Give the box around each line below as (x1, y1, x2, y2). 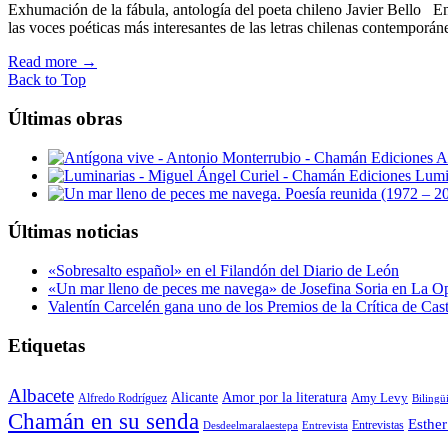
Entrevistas (352, 417, 404, 432)
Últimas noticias (8, 221, 138, 243)
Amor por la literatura (222, 389, 347, 405)
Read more (8, 53, 77, 71)
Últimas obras (8, 107, 122, 129)
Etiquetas (8, 334, 85, 356)
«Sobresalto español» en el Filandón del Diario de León (48, 262, 399, 280)
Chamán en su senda (8, 408, 199, 434)
